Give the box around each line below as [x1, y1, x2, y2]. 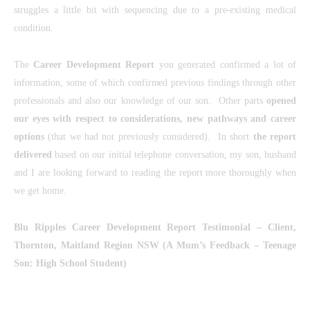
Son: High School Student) [14, 257, 127, 268]
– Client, [250, 221, 296, 232]
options [14, 131, 44, 142]
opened [266, 95, 296, 106]
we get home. [14, 185, 66, 196]
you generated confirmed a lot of [158, 59, 297, 70]
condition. [14, 23, 56, 34]
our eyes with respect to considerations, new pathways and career [14, 113, 296, 124]
